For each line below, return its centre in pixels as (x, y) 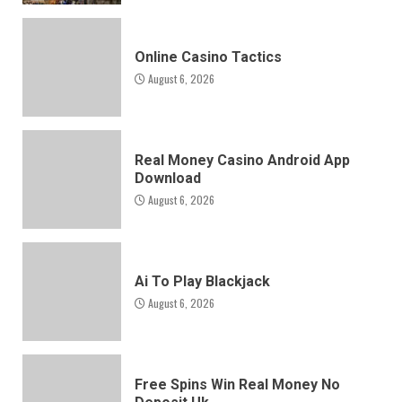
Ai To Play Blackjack (202, 281)
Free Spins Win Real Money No (237, 384)
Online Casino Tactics (208, 57)
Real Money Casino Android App (242, 160)
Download (168, 178)
